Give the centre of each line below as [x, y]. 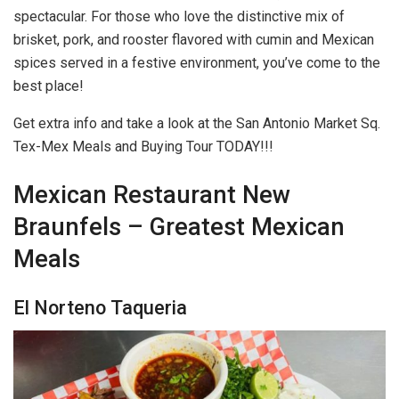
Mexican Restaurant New [152, 195]
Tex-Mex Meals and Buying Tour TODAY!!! [143, 147]
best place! [49, 86]
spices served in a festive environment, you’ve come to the [197, 63]
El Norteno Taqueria [100, 307]
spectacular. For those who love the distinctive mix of [179, 17]
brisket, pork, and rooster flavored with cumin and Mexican [194, 40]
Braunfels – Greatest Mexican [179, 227]
